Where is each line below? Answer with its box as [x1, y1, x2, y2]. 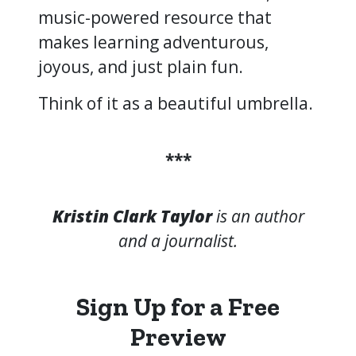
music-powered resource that [38, 6, 272, 29]
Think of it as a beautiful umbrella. [38, 91, 313, 114]
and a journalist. [118, 229, 238, 252]
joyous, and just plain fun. [38, 55, 255, 78]
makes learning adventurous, [38, 30, 269, 53]
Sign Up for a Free [76, 291, 280, 322]
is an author [215, 204, 304, 227]
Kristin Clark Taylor [52, 204, 216, 227]
